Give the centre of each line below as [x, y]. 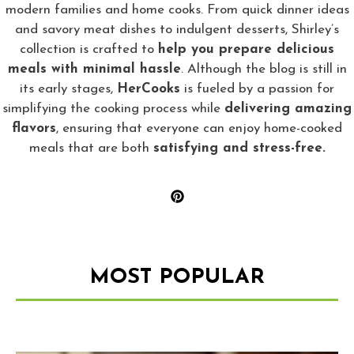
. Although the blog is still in [264, 69]
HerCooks [149, 88]
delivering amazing [288, 108]
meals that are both [91, 148]
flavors [34, 128]
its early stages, [68, 88]
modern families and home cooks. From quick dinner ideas [177, 9]
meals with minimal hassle [94, 69]
